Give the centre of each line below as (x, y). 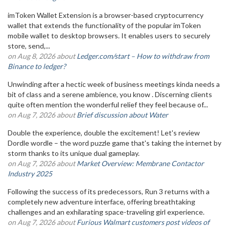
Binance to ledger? (37, 66)
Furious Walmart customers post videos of (143, 222)
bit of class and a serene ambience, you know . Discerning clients (110, 94)
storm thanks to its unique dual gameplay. (75, 153)
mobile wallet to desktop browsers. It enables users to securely (109, 36)
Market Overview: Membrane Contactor (140, 163)
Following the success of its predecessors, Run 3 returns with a (109, 191)
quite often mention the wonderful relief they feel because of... (108, 105)
